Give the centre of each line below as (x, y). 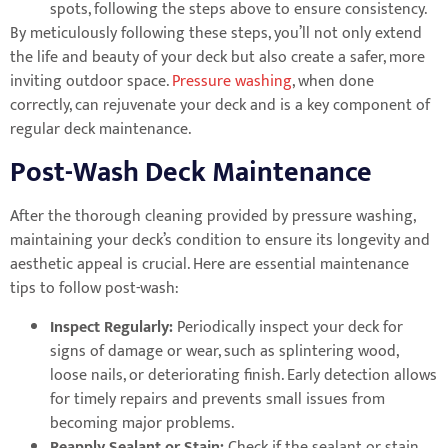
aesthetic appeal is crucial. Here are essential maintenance (209, 265)
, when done (333, 82)
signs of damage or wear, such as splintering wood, (224, 351)
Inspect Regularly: (113, 327)
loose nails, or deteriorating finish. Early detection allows (243, 375)
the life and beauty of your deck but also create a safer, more (217, 58)
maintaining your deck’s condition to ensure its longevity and (220, 241)
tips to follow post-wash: (94, 289)
